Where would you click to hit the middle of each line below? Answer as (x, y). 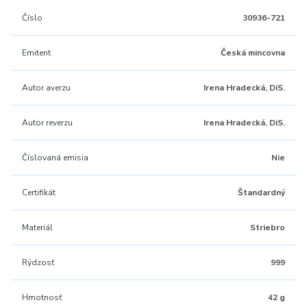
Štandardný (261, 193)
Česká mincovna (253, 53)
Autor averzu (46, 88)
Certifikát (39, 193)
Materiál (37, 228)
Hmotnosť (42, 297)
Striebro (268, 228)
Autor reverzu (47, 123)
